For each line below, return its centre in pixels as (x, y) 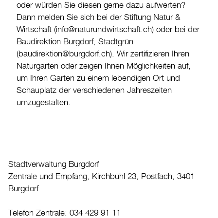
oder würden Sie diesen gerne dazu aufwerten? (101, 6)
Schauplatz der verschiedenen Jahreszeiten (94, 91)
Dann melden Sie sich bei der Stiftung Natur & (98, 18)
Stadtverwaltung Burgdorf (54, 165)
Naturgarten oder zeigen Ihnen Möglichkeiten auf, (104, 66)
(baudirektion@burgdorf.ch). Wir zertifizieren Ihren (103, 54)
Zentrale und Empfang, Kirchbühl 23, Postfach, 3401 (101, 177)
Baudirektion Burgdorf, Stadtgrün (75, 42)
